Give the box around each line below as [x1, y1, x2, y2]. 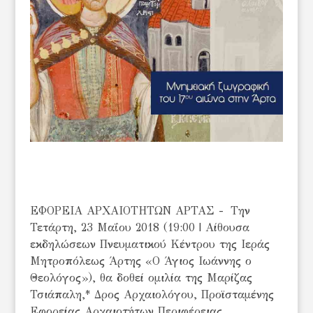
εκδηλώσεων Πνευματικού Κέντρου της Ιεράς [29, 238, 270, 252]
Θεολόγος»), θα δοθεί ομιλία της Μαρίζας [29, 271, 252, 285]
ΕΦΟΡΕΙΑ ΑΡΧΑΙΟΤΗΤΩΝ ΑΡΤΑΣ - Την [29, 204, 250, 218]
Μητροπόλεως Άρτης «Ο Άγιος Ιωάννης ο [29, 254, 252, 268]
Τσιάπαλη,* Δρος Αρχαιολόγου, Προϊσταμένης [29, 288, 274, 302]
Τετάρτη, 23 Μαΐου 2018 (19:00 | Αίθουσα [29, 221, 249, 235]
